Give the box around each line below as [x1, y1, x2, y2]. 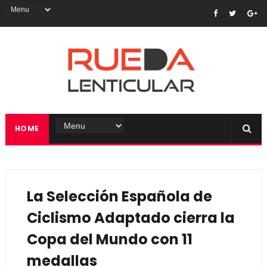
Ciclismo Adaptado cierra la [26, 208, 235, 228]
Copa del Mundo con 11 [26, 229, 193, 249]
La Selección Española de [26, 187, 212, 206]
